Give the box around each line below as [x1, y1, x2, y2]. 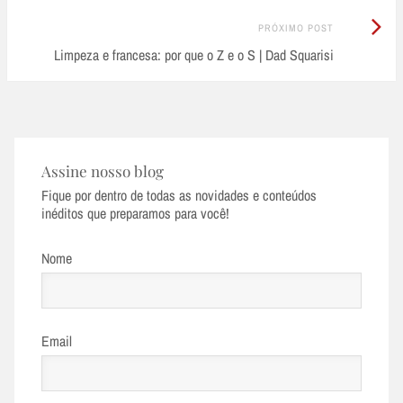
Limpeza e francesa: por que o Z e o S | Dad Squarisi [53, 45, 334, 66]
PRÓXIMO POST [257, 22, 334, 35]
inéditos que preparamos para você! [41, 202, 229, 223]
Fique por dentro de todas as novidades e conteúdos [41, 184, 317, 205]
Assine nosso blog [41, 160, 164, 181]
